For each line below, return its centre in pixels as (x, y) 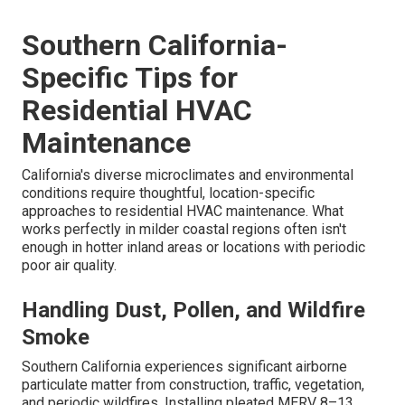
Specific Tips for (130, 77)
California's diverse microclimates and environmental (188, 174)
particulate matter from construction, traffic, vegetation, (193, 384)
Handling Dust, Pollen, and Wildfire (193, 310)
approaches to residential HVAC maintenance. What (183, 211)
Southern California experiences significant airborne (184, 366)
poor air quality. (69, 265)
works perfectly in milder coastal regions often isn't (184, 229)
